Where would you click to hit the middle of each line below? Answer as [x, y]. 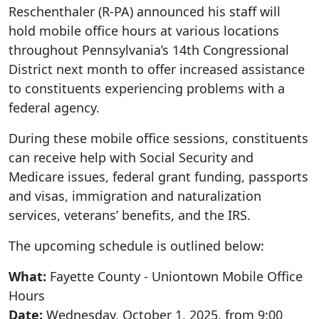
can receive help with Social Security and [131, 157]
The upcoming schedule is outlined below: [136, 245]
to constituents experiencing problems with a [147, 88]
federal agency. [54, 107]
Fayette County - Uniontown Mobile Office [174, 276]
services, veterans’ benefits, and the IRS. [130, 215]
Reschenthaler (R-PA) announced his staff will [145, 11]
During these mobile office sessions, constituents [158, 138]
